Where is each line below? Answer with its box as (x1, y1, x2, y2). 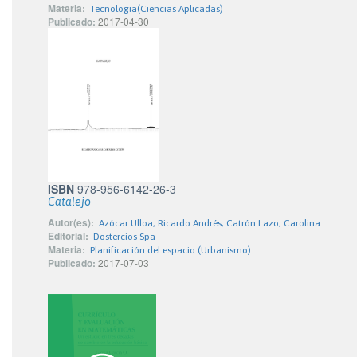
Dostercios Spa (93, 231, 155, 243)
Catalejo (48, 195, 91, 209)
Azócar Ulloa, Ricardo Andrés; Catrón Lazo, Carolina (99, 218, 320, 229)
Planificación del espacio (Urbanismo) (90, 245, 251, 257)
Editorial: (48, 229, 88, 244)
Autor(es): (48, 215, 94, 230)
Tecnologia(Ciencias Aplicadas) (90, 2, 223, 14)
